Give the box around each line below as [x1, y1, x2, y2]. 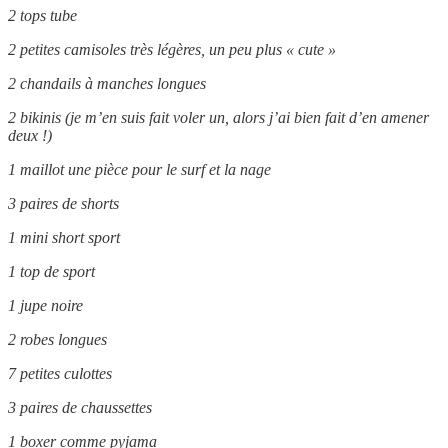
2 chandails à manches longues [8, 74, 206, 92]
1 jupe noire [8, 296, 83, 314]
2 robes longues [8, 330, 107, 348]
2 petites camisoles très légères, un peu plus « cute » [8, 40, 336, 58]
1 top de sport [8, 262, 95, 280]
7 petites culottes [8, 364, 112, 382]
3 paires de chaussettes [8, 398, 152, 416]
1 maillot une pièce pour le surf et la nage [8, 160, 271, 178]
